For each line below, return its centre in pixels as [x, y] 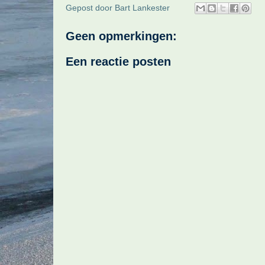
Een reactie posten [118, 62]
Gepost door [90, 8]
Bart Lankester [142, 8]
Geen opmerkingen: [121, 36]
